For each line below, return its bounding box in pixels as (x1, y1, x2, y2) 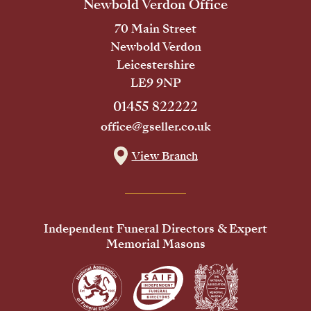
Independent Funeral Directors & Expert (44, 221, 267, 237)
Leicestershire (116, 57, 195, 74)
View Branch (131, 148, 198, 165)
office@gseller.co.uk (100, 119, 211, 135)
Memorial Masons (106, 236, 205, 253)
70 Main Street (115, 21, 196, 37)
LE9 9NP (130, 75, 181, 92)
